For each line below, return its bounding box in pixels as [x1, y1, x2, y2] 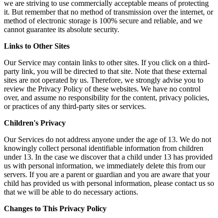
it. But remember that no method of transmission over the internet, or [4, 8, 213, 17]
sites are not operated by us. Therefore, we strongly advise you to [4, 76, 203, 85]
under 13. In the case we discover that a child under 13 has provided [4, 153, 213, 162]
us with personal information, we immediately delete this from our [4, 162, 205, 170]
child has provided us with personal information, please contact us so [4, 179, 214, 188]
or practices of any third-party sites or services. [4, 102, 146, 111]
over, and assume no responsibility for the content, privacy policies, [4, 93, 209, 102]
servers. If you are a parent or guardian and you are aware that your [4, 170, 210, 179]
